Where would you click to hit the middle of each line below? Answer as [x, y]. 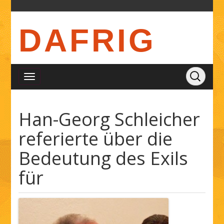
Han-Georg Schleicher [109, 119]
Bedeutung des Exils [103, 158]
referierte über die [96, 139]
